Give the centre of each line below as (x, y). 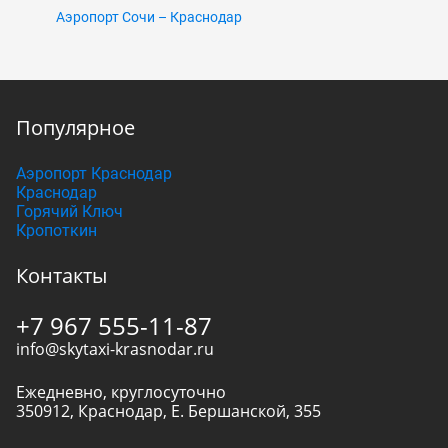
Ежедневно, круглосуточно (121, 392)
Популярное (75, 128)
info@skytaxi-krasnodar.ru (115, 349)
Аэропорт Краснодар (94, 174)
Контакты (61, 276)
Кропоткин (56, 231)
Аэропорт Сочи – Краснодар (149, 17)
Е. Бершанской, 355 (246, 411)
